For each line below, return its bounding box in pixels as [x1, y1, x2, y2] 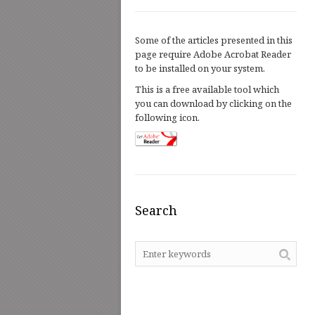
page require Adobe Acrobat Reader [135, 48, 291, 60]
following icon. [135, 111, 200, 124]
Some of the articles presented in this [135, 34, 292, 46]
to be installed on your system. [135, 62, 265, 75]
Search [135, 202, 177, 219]
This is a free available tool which [135, 83, 279, 96]
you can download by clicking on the [135, 97, 292, 110]
